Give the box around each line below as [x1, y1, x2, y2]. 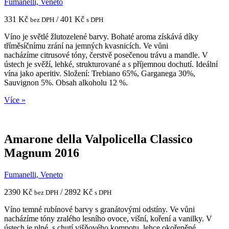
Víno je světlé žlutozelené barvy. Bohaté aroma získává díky [4, 32, 198, 41]
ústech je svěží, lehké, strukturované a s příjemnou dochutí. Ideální [4, 60, 218, 69]
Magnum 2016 [4, 146, 79, 160]
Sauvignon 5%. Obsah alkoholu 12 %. [4, 78, 128, 87]
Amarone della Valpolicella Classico [4, 132, 193, 146]
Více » [4, 96, 26, 105]
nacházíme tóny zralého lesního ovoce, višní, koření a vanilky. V [4, 214, 212, 223]
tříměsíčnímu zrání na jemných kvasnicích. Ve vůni [4, 41, 168, 51]
